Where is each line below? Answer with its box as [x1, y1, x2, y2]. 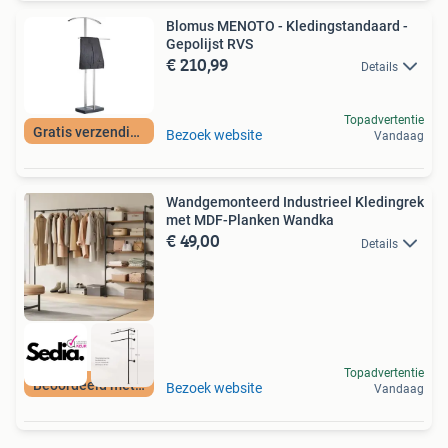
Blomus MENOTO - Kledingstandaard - [166, 17, 408, 34]
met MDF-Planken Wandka [166, 212, 334, 229]
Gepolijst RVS [166, 35, 253, 52]
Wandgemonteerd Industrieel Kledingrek [166, 194, 424, 211]
